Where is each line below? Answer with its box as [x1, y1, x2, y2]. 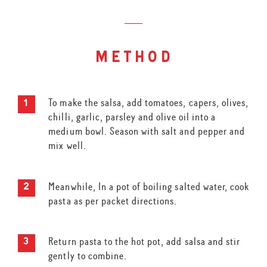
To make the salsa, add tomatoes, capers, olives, [48, 96, 249, 110]
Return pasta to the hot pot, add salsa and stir [48, 235, 241, 249]
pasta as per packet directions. [48, 194, 178, 207]
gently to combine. [48, 249, 128, 263]
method [94, 50, 173, 67]
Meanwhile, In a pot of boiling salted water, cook [48, 179, 250, 193]
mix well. [48, 139, 86, 153]
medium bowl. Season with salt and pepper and [48, 125, 245, 138]
